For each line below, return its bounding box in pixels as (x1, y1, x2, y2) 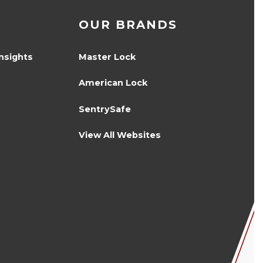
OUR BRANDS (78, 17, 177, 32)
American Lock (78, 77, 147, 89)
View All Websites (78, 129, 161, 140)
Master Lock (78, 51, 136, 62)
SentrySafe (78, 103, 131, 114)
